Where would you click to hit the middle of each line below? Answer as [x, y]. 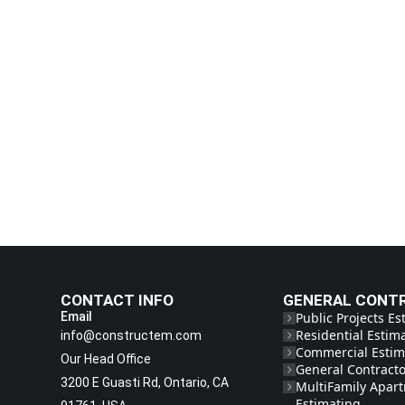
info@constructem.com [131, 336]
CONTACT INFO [117, 301]
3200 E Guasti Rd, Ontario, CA [145, 383]
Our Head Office [106, 359]
